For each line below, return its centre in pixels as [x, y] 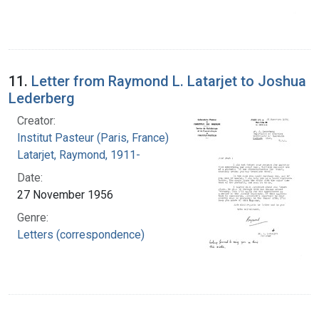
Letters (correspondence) [81, 234]
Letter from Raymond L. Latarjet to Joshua [169, 81]
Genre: [33, 217]
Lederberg [42, 98]
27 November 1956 [65, 194]
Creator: [36, 120]
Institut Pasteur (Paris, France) [93, 137]
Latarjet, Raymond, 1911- [79, 155]
